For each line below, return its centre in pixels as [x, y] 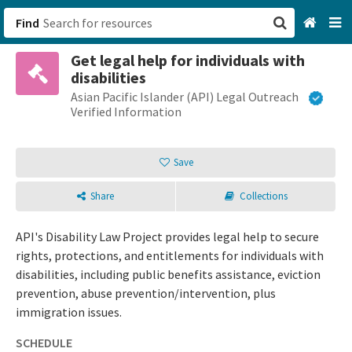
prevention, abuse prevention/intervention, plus [146, 293]
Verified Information [126, 112]
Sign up [204, 149]
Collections [263, 196]
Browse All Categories [244, 104]
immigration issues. [69, 312]
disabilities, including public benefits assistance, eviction [168, 275]
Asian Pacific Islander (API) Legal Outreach [185, 97]
